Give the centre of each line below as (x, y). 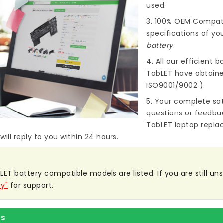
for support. (31, 185)
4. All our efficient (181, 61)
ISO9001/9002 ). (176, 85)
